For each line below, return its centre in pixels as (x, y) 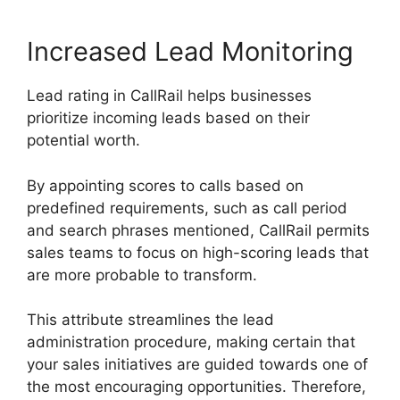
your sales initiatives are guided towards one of (197, 365)
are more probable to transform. (142, 275)
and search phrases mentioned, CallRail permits (198, 230)
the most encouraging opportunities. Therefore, (196, 387)
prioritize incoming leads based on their (168, 118)
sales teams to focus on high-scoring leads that (198, 252)
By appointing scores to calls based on (165, 185)
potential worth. (83, 141)
